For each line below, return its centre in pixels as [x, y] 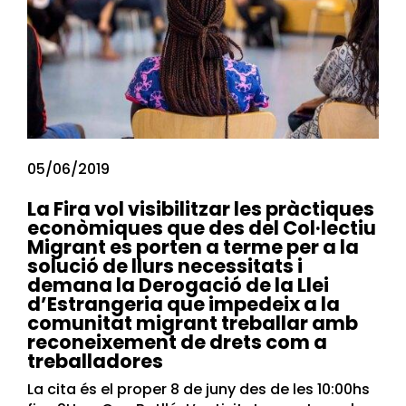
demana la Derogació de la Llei [178, 285]
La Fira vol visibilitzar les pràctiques [201, 208]
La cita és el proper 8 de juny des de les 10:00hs [198, 389]
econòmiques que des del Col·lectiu [202, 227]
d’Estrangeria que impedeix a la [184, 304]
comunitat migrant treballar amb [193, 323]
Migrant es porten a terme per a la [193, 246]
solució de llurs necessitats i [165, 266]
